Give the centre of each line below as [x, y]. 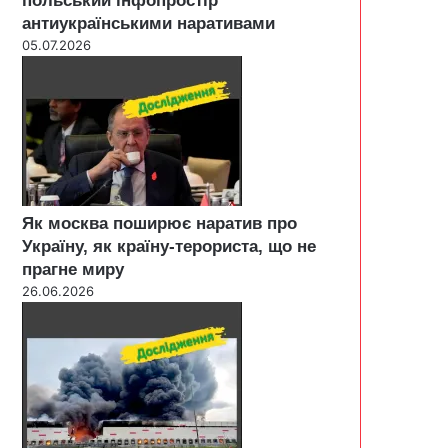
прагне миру [73, 269]
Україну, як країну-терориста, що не [169, 246]
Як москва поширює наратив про [159, 223]
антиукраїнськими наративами [148, 23]
